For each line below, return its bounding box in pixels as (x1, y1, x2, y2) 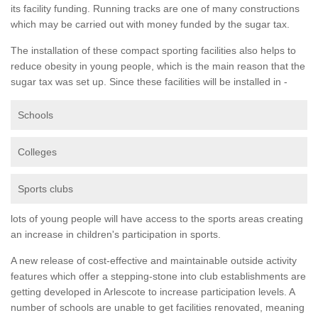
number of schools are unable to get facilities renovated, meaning (11, 301, 305, 313)
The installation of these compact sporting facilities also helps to (11, 44, 296, 56)
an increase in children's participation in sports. (11, 228, 221, 240)
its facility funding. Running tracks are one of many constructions (11, 2, 300, 14)
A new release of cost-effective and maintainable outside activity (11, 254, 297, 266)
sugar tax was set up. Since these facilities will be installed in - (11, 75, 287, 87)
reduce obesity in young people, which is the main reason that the (11, 60, 305, 72)
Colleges (18, 146, 57, 158)
